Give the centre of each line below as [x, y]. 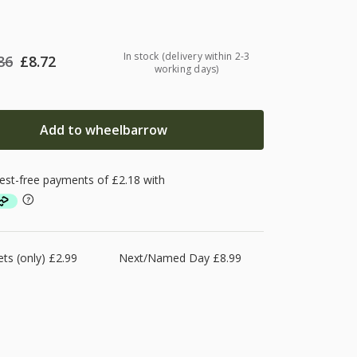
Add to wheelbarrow [104, 129]
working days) [186, 69]
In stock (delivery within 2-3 [186, 56]
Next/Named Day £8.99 [180, 258]
